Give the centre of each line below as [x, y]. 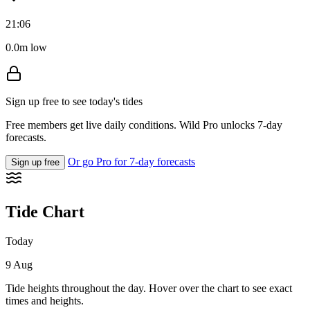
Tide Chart [45, 212]
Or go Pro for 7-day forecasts [131, 162]
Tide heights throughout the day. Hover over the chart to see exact [149, 289]
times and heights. [45, 301]
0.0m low [26, 48]
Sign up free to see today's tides [74, 102]
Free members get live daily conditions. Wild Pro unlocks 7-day [144, 125]
